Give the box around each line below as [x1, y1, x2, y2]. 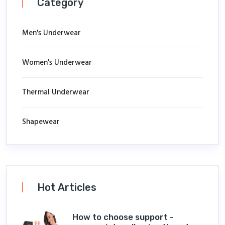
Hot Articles [37, 181, 96, 193]
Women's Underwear [22, 56, 92, 69]
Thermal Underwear [22, 86, 89, 98]
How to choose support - [72, 212, 174, 222]
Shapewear [22, 116, 60, 128]
